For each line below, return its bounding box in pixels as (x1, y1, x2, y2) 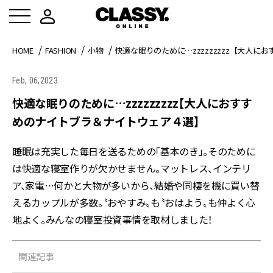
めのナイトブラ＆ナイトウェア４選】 (12, 113, 200, 129)
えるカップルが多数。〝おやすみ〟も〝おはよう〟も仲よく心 (12, 195, 256, 210)
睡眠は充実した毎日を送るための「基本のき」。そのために (12, 144, 256, 158)
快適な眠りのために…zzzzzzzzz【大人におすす (12, 94, 253, 111)
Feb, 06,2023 (12, 76, 58, 85)
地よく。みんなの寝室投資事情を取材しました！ (12, 212, 213, 227)
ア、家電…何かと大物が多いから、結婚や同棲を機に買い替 (12, 178, 260, 193)
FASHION (44, 44, 77, 56)
